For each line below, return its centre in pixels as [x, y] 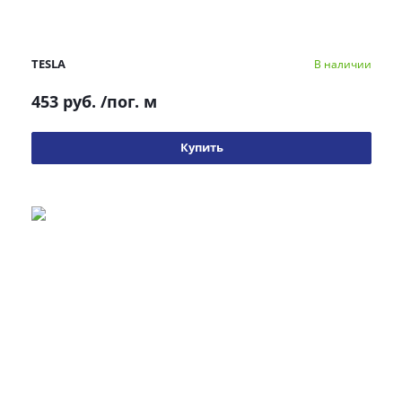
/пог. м [129, 101]
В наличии [343, 64]
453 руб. [64, 101]
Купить [201, 147]
